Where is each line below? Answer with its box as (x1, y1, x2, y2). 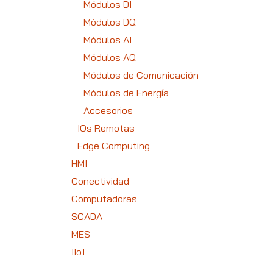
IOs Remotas (77, 122, 135, 134)
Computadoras (71, 193, 137, 205)
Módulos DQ (83, 16, 136, 28)
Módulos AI (83, 34, 132, 46)
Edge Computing (77, 140, 150, 152)
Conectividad (71, 175, 129, 187)
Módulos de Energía (83, 87, 169, 99)
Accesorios (83, 104, 133, 116)
